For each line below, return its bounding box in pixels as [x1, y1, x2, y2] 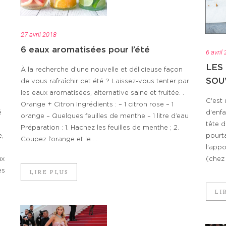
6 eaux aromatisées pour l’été [21, 45, 150, 54]
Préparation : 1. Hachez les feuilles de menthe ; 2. [21, 125, 179, 132]
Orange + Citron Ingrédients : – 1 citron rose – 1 [21, 101, 174, 108]
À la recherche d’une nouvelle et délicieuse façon [21, 67, 183, 74]
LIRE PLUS [29, 168, 69, 176]
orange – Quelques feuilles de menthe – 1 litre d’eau [21, 113, 189, 120]
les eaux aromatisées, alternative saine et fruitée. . [21, 90, 184, 97]
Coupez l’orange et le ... [21, 136, 97, 143]
